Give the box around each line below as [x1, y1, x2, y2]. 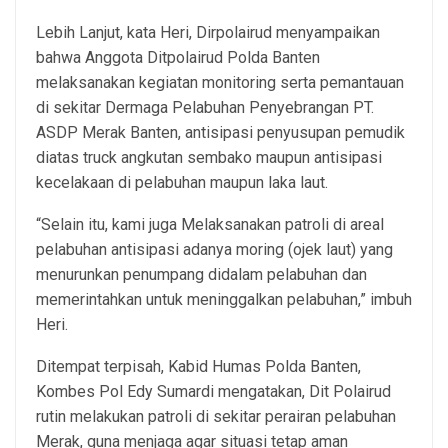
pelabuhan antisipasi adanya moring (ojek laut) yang [36, 239, 393, 259]
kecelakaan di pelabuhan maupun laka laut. [36, 172, 328, 192]
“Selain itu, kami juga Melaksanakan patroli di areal [36, 214, 384, 234]
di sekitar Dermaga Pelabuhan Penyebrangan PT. [36, 97, 374, 117]
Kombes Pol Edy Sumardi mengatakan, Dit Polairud [36, 381, 391, 401]
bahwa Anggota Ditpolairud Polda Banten [36, 47, 320, 67]
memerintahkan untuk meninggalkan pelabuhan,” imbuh [36, 289, 412, 309]
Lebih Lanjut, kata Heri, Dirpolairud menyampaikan [36, 22, 380, 42]
